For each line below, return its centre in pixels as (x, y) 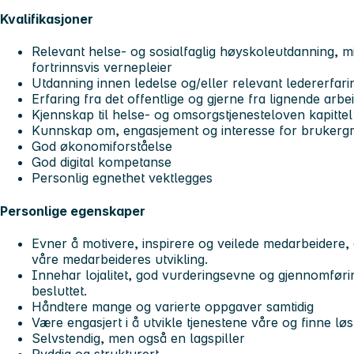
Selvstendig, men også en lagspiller (138, 338)
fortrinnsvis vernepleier (102, 68)
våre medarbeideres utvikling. (120, 259)
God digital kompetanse (102, 162)
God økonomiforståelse (102, 147)
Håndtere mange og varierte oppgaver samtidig (173, 306)
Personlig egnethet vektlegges (122, 178)
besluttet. (59, 290)
